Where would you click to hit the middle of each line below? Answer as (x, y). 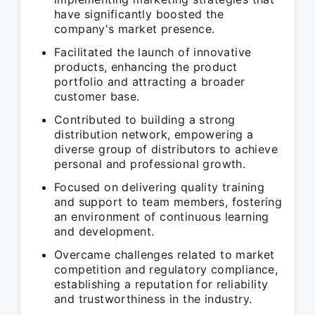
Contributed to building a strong (145, 120)
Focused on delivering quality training (160, 187)
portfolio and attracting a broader (150, 82)
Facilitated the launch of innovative (153, 52)
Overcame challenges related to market (165, 255)
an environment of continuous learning (162, 217)
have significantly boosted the (139, 14)
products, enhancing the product (146, 67)
